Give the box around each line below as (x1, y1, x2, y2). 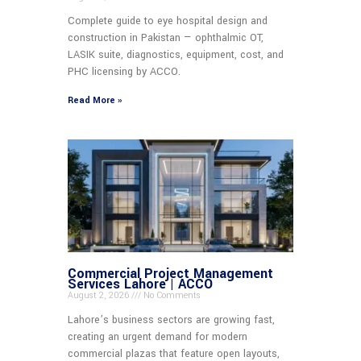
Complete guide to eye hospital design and (68, 13, 268, 28)
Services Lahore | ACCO (68, 274, 213, 293)
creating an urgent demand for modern (68, 329, 247, 344)
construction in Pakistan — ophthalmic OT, (68, 30, 263, 45)
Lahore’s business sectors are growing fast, (68, 312, 275, 327)
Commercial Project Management (68, 263, 273, 283)
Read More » (68, 93, 122, 106)
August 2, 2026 (68, 288, 131, 301)
